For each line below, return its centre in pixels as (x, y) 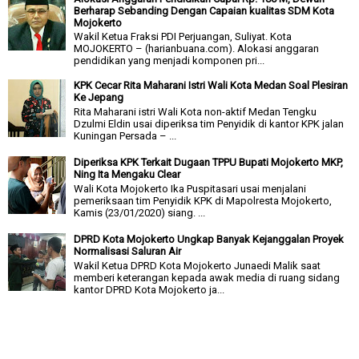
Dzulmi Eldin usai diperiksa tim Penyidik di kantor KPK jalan (209, 123)
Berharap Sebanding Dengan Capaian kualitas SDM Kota (204, 10)
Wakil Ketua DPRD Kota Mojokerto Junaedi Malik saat (198, 265)
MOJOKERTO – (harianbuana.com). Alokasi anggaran (197, 49)
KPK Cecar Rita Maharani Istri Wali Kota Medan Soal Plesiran (211, 86)
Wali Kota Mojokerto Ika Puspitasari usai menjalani (190, 188)
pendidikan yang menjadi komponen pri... (169, 61)
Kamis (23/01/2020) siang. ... (140, 212)
